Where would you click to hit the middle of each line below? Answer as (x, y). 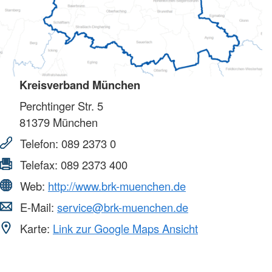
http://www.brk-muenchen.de (117, 185)
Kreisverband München (80, 84)
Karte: (35, 228)
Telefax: (39, 164)
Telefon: (39, 143)
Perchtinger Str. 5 (61, 105)
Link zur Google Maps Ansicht (125, 228)
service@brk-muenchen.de (123, 207)
